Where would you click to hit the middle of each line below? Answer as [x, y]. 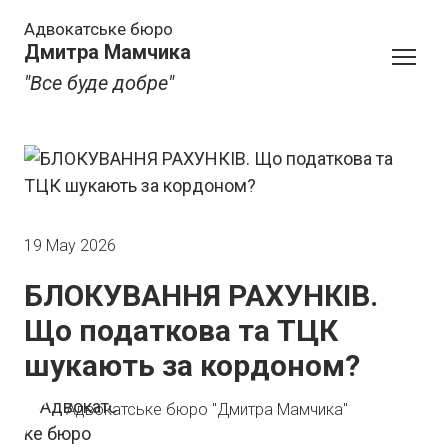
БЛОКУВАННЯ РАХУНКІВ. [201, 295]
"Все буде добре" [99, 83]
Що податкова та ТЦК [181, 330]
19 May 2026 [70, 245]
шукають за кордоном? [192, 365]
